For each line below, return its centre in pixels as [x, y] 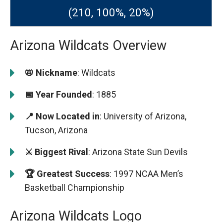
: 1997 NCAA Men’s [146, 173]
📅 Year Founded [58, 94]
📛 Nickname [51, 72]
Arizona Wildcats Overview [88, 45]
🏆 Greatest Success [67, 173]
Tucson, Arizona [56, 130]
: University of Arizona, [143, 116]
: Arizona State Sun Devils [138, 152]
